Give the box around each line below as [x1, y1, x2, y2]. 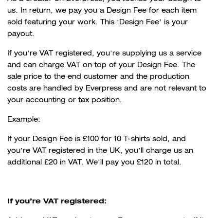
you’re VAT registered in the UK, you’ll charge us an [7, 146, 193, 154]
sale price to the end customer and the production [7, 73, 189, 80]
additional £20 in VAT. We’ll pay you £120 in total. [7, 158, 182, 166]
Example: [7, 115, 40, 123]
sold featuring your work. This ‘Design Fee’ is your [7, 18, 188, 26]
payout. [7, 30, 35, 37]
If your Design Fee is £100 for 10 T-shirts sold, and [7, 135, 186, 143]
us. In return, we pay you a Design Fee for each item [7, 6, 197, 14]
